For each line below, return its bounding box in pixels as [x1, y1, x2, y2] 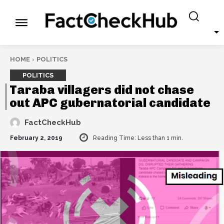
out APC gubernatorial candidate [9, 95, 210, 110]
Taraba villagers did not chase [9, 82, 194, 97]
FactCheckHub [24, 118, 81, 127]
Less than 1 [137, 134, 169, 141]
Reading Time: [93, 134, 137, 141]
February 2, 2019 [10, 134, 62, 141]
